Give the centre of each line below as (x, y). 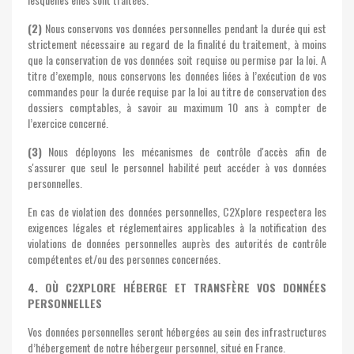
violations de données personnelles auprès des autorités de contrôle (177, 243)
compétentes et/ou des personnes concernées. (124, 259)
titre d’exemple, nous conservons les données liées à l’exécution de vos (177, 75)
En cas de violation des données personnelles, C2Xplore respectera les (177, 211)
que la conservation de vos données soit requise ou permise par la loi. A (177, 60)
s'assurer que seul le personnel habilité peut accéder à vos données (177, 167)
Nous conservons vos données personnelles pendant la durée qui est (184, 28)
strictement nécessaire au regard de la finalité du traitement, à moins (177, 44)
